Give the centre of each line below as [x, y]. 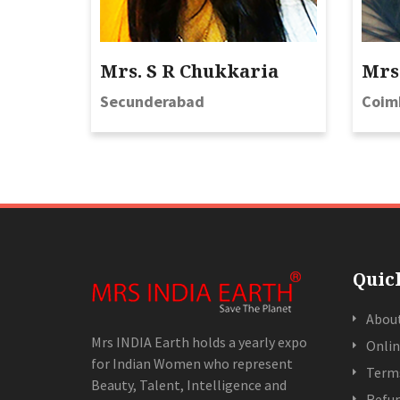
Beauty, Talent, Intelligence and [189, 385]
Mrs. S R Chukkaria [189, 71]
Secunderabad [152, 102]
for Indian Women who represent [192, 364]
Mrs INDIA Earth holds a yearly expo [199, 342]
